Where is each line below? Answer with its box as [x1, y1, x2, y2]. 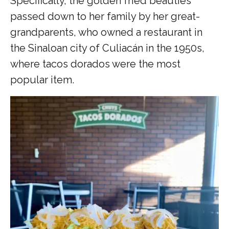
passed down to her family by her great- [10, 10, 200, 23]
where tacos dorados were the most [10, 58, 180, 71]
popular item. [10, 74, 74, 86]
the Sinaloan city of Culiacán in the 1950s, [10, 42, 204, 55]
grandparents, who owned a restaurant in [10, 26, 202, 39]
